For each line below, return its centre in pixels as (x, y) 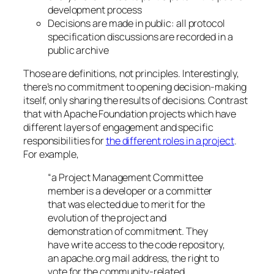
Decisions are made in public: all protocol (136, 23)
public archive (78, 50)
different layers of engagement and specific (118, 128)
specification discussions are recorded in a (140, 36)
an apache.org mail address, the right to (133, 258)
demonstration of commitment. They (128, 231)
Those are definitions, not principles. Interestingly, (131, 74)
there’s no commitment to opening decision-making (135, 87)
